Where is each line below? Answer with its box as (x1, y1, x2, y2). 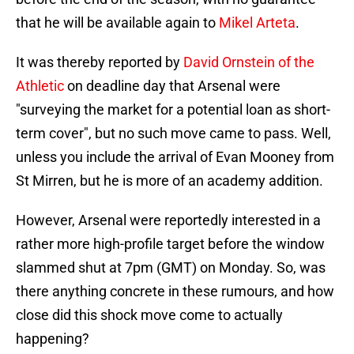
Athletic (16, 77, 64, 95)
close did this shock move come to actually (16, 307, 283, 324)
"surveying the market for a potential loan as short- (16, 101, 330, 119)
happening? (16, 330, 89, 348)
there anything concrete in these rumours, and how (16, 283, 334, 300)
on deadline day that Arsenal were (64, 77, 281, 95)
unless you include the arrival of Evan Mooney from (16, 149, 334, 166)
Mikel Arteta (219, 14, 296, 32)
